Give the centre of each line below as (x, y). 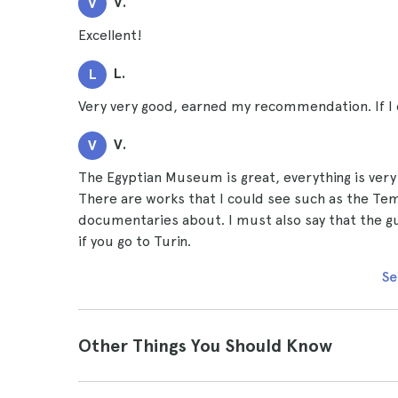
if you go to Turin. (135, 241)
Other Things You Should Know (205, 346)
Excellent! (110, 35)
